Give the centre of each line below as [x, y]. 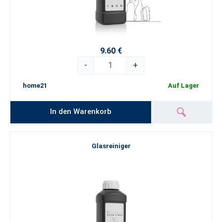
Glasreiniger [111, 146]
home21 [35, 86]
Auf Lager [184, 86]
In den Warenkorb [81, 111]
